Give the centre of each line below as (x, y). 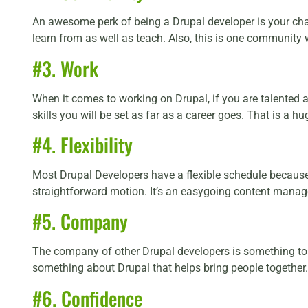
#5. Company (80, 221)
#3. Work (65, 68)
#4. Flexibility (82, 145)
